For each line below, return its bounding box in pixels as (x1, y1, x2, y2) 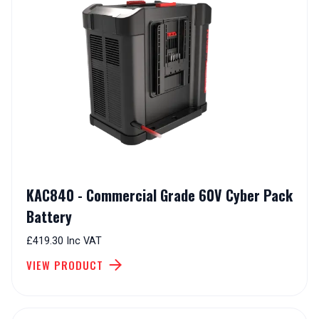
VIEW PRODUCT (26, 257, 103, 273)
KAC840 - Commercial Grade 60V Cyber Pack (26, 184, 293, 206)
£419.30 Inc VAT (26, 235, 102, 248)
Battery (26, 206, 72, 228)
